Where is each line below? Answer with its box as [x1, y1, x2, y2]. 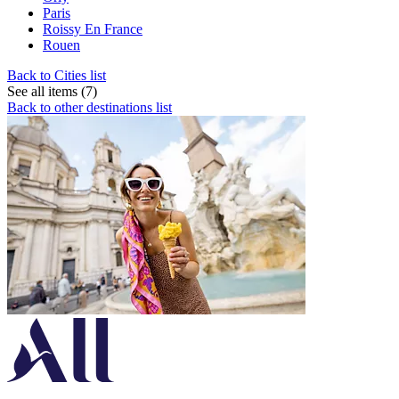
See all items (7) [7, 83, 97, 99]
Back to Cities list [7, 67, 106, 83]
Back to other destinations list [7, 99, 172, 115]
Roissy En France [43, 20, 142, 37]
